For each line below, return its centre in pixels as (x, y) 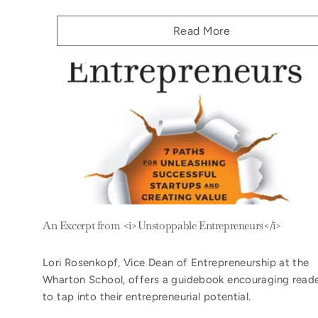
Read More (202, 31)
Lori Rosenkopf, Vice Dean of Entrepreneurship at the (176, 262)
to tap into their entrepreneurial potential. (147, 296)
